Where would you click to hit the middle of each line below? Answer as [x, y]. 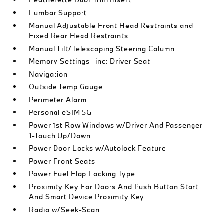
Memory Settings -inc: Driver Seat [90, 61]
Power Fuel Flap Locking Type [82, 174]
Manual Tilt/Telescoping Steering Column [102, 48]
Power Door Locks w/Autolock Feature [98, 148]
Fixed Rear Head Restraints [79, 36]
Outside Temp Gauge [66, 87]
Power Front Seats [62, 161]
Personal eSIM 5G [61, 112]
